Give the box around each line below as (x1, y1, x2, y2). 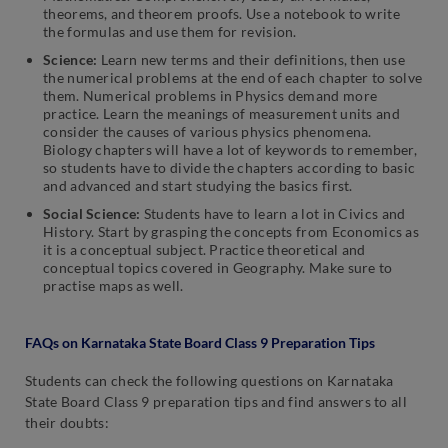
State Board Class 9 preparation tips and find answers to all (25, 393, 407, 411)
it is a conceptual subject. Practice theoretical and (43, 241, 366, 259)
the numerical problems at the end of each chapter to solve (43, 69, 423, 87)
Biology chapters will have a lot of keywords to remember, (43, 141, 418, 159)
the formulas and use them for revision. (43, 23, 301, 41)
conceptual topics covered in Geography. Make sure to (43, 259, 393, 277)
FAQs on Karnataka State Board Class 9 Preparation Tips (25, 334, 375, 352)
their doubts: (25, 414, 109, 432)
